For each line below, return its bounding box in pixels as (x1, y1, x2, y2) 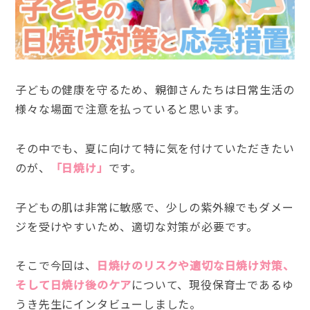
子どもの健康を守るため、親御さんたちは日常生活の (15, 80, 295, 98)
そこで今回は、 (15, 257, 97, 274)
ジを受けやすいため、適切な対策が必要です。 (15, 217, 258, 235)
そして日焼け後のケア (15, 276, 132, 293)
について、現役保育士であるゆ (131, 276, 294, 293)
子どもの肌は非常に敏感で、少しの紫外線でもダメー (15, 198, 294, 215)
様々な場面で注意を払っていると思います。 (15, 100, 246, 117)
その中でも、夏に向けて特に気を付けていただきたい (15, 139, 295, 156)
